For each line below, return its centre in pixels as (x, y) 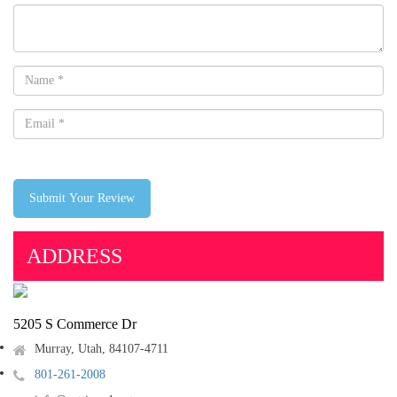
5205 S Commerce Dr (75, 324)
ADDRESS (74, 256)
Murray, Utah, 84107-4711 (101, 349)
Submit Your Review (82, 198)
